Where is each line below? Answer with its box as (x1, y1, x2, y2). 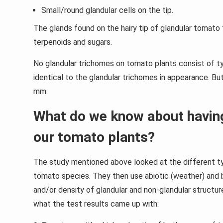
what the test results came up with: (33, 199, 159, 209)
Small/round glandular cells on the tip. (41, 5, 173, 15)
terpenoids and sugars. (33, 37, 112, 47)
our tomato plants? (33, 129, 155, 146)
